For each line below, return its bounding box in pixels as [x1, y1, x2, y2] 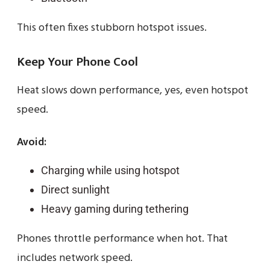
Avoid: [17, 133, 46, 151]
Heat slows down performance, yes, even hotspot [17, 81, 248, 99]
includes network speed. [17, 249, 133, 267]
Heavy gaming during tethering [41, 202, 189, 215]
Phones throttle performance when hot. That [17, 230, 228, 248]
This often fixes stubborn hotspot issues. [17, 19, 207, 37]
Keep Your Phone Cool [17, 51, 138, 72]
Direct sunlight [41, 183, 110, 196]
